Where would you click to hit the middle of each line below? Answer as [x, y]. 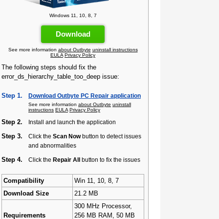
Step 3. [12, 136]
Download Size [26, 193]
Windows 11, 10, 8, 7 [73, 15]
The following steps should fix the [49, 67]
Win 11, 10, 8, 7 [97, 181]
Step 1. [12, 96]
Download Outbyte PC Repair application [85, 96]
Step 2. [12, 122]
